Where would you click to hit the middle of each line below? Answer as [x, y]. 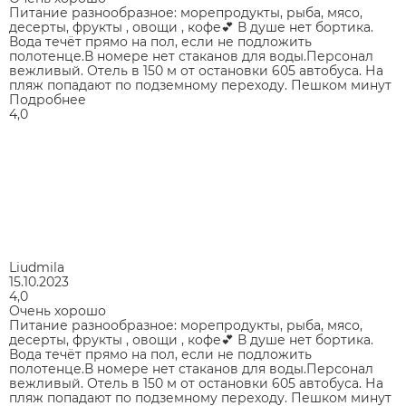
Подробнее [48, 99]
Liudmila [37, 267]
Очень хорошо [58, 310]
